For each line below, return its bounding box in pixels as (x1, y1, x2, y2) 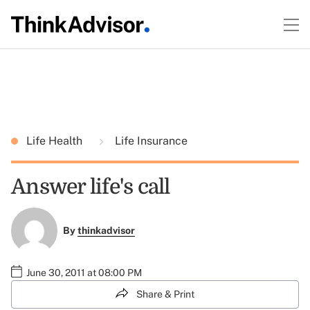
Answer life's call (11, 175, 170, 199)
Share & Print (136, 288, 194, 300)
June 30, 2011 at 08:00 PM (26, 266, 142, 278)
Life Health (26, 134, 85, 147)
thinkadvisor (77, 225, 135, 237)
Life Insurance (112, 134, 188, 147)
